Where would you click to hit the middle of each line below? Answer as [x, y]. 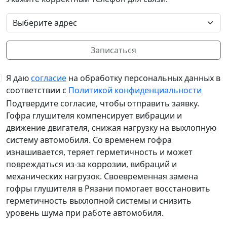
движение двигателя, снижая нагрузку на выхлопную [111, 128]
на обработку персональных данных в [143, 78]
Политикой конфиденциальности [135, 90]
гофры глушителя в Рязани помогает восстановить [108, 188]
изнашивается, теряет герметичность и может [99, 152]
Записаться [113, 50]
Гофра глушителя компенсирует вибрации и [94, 116]
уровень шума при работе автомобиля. [85, 213]
